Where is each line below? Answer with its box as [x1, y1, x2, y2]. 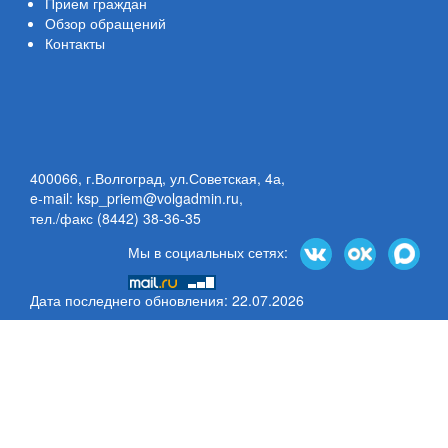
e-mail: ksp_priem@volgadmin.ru [30, 188, 239, 208]
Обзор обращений [45, 13, 166, 33]
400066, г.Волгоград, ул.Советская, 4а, [30, 168, 285, 188]
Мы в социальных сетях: [128, 241, 300, 262]
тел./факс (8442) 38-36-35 [30, 208, 201, 228]
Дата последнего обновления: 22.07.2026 [30, 290, 304, 310]
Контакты [45, 33, 105, 53]
